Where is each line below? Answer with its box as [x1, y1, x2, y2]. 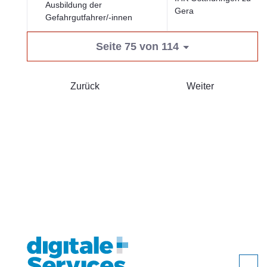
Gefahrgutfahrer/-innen [45, 13, 132, 22]
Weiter [187, 81, 214, 91]
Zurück [70, 81, 100, 91]
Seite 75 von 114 [95, 41, 179, 52]
